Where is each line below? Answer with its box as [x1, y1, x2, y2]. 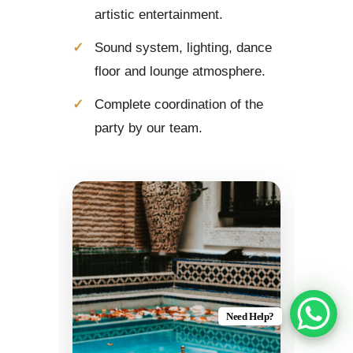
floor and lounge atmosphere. [95, 63, 266, 79]
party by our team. [95, 120, 203, 136]
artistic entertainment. [95, 6, 223, 22]
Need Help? [225, 310, 274, 322]
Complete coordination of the [95, 96, 263, 112]
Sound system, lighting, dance [95, 39, 272, 55]
